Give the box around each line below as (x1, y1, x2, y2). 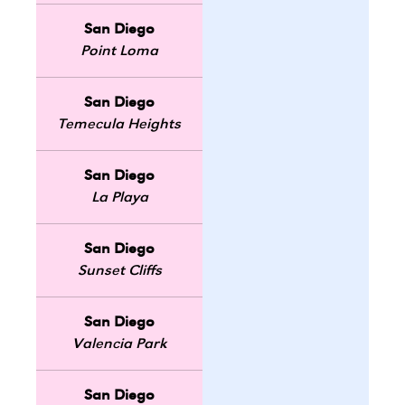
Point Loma (80, 44, 158, 60)
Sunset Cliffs (77, 264, 162, 279)
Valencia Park (71, 337, 167, 353)
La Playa (90, 191, 148, 206)
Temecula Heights (58, 118, 181, 133)
